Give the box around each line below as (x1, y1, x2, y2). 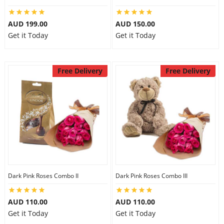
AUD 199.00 (7, 19, 47, 28)
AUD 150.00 (115, 19, 155, 28)
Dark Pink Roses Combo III (115, 171, 187, 180)
